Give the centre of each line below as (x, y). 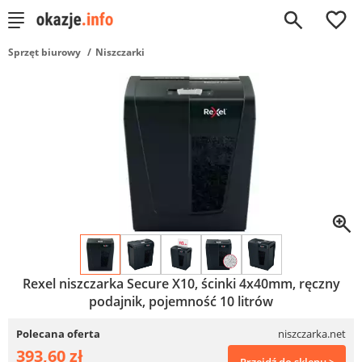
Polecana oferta (58, 334)
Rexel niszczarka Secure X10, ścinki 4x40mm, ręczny (181, 284)
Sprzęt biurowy (44, 52)
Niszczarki (120, 52)
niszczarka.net (312, 334)
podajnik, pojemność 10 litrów (181, 301)
